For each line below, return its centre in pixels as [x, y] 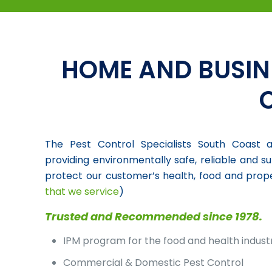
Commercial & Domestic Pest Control [154, 263]
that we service [82, 192]
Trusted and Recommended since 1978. [154, 216]
